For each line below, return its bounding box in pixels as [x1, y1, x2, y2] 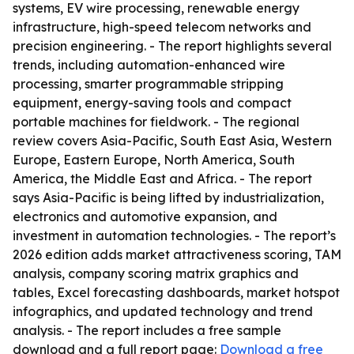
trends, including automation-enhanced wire [13, 57, 285, 73]
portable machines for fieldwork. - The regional [13, 114, 299, 130]
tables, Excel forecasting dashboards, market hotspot [13, 284, 340, 300]
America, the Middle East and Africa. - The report [13, 171, 312, 186]
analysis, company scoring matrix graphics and [13, 265, 299, 281]
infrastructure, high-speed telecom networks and [13, 19, 311, 35]
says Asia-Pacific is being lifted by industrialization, [13, 190, 324, 205]
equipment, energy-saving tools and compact [13, 95, 292, 111]
